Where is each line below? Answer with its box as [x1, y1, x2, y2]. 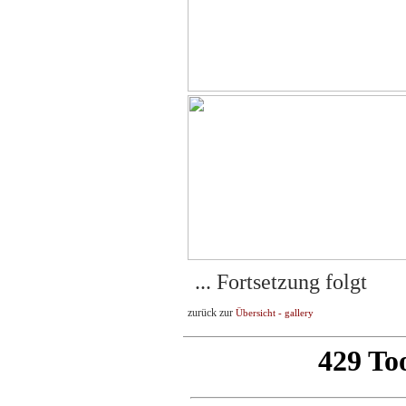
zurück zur [188, 306, 236, 319]
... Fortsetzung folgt [194, 270, 367, 294]
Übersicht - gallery [236, 308, 314, 318]
